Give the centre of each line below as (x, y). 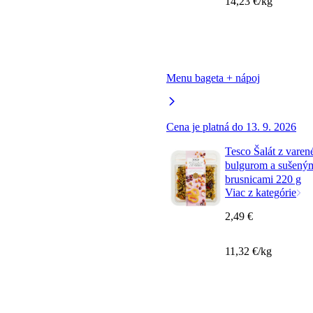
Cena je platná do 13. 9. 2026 (231, 127)
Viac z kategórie (261, 193)
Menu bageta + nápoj (213, 78)
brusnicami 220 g (263, 180)
